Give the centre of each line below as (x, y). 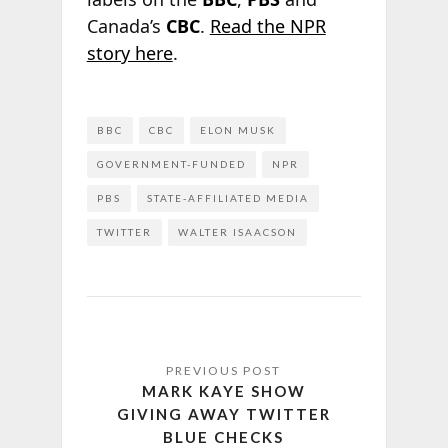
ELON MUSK (237, 130)
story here (129, 52)
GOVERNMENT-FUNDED (171, 164)
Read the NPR (267, 25)
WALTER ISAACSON (237, 232)
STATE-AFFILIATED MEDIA (227, 198)
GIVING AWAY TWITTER (223, 414)
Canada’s (126, 25)
